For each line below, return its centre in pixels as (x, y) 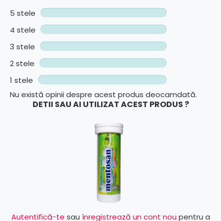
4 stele (23, 30)
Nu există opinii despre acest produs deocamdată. (103, 94)
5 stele (23, 13)
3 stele (22, 46)
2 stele (22, 63)
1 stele (21, 80)
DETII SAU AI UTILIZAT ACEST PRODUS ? (110, 104)
